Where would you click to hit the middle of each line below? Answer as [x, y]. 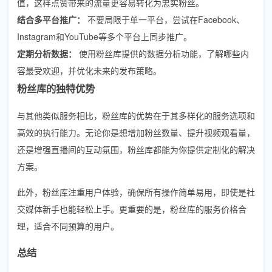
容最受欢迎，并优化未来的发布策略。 [89, 70]
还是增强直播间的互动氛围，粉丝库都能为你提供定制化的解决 [136, 149]
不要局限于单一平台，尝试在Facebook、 [165, 19]
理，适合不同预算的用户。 [68, 226]
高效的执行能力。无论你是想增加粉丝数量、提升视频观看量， [136, 132]
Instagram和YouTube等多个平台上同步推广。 [104, 36]
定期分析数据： [47, 53]
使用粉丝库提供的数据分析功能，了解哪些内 [163, 53]
